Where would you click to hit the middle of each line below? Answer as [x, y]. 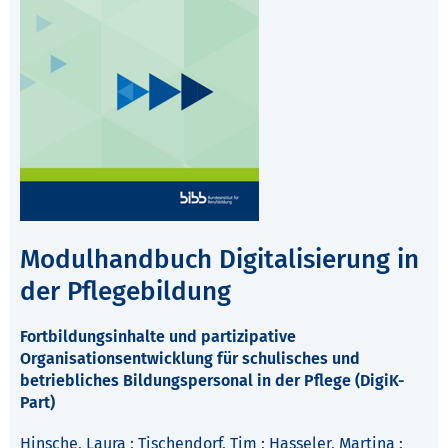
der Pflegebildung [125, 292]
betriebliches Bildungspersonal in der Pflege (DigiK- [212, 381]
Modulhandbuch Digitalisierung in [219, 260]
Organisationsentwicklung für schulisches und [190, 359]
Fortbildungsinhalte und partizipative [158, 337]
